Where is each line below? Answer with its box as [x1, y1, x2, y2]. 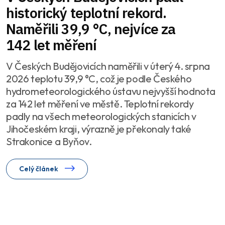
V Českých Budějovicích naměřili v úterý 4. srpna [6, 59, 210, 72]
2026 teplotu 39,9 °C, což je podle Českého [6, 72, 192, 85]
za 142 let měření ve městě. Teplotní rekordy [6, 97, 194, 110]
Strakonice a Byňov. [6, 135, 92, 148]
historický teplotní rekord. [6, 3, 167, 22]
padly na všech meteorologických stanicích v [6, 109, 196, 123]
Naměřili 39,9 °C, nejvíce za [6, 19, 176, 38]
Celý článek [19, 164, 60, 173]
